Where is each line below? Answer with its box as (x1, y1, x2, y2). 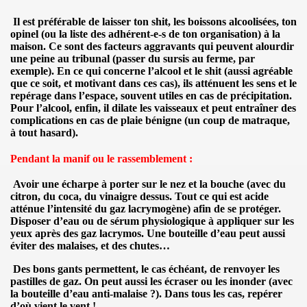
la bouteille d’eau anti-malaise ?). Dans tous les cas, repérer (10, 287, 282, 299)
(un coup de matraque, (182, 114, 290, 126)
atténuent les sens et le (195, 77, 297, 89)
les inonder (215, 275, 266, 287)
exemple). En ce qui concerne (10, 64, 148, 77)
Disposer (10, 214, 53, 227)
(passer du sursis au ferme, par (110, 52, 255, 64)
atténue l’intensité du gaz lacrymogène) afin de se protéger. (10, 202, 281, 214)
